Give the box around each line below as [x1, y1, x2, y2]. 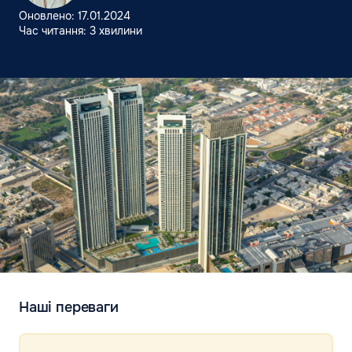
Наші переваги [19, 298, 119, 316]
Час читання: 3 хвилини [19, 24, 142, 38]
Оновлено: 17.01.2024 [19, 9, 130, 23]
